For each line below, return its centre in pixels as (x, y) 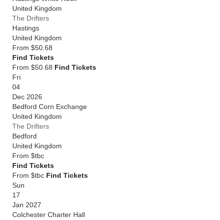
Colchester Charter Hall (49, 215)
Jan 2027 (27, 205)
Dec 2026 (27, 97)
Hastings (26, 28)
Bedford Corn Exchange (50, 107)
